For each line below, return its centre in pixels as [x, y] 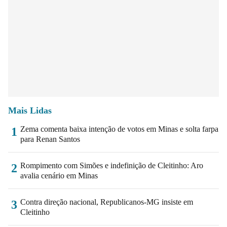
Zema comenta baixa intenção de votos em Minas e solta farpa [119, 129]
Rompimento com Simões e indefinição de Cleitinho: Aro [112, 165]
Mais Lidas [30, 110]
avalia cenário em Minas [59, 175]
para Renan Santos [50, 139]
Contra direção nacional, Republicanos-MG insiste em [107, 202]
